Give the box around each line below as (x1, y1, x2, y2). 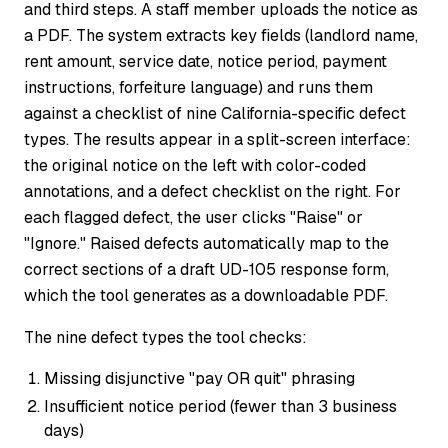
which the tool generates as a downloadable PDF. (24, 285, 388, 307)
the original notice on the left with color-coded (24, 155, 366, 177)
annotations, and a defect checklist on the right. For (24, 181, 401, 203)
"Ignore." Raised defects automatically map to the (24, 233, 389, 255)
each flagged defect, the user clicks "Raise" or (24, 207, 363, 229)
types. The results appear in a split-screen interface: (24, 129, 411, 151)
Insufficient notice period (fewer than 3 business (44, 396, 397, 418)
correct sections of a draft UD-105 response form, (24, 259, 389, 281)
